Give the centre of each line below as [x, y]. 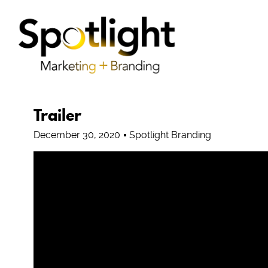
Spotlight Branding [170, 135]
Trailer [57, 115]
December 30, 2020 [77, 135]
